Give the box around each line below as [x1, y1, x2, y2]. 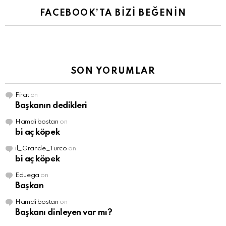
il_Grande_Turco [15, 145, 67, 152]
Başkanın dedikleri [15, 101, 87, 110]
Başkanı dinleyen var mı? [15, 208, 112, 217]
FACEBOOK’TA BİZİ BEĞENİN [39, 9, 187, 18]
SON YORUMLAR [71, 67, 155, 76]
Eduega [15, 172, 39, 179]
